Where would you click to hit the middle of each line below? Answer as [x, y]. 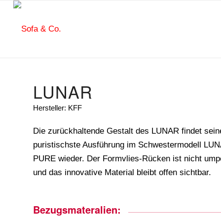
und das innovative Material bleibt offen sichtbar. [122, 172]
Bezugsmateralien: [77, 209]
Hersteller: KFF [57, 108]
